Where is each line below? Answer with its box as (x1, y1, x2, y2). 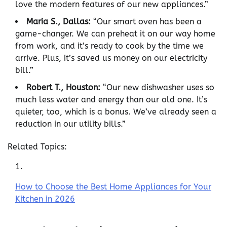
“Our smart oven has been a (91, 17, 202, 27)
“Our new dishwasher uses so (100, 83, 214, 93)
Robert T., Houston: (26, 83, 100, 93)
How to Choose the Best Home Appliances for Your (15, 182, 211, 192)
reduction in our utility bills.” (15, 119, 126, 129)
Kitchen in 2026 (15, 194, 75, 204)
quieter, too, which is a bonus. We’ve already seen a (15, 107, 216, 117)
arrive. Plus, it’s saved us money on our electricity (15, 53, 207, 63)
